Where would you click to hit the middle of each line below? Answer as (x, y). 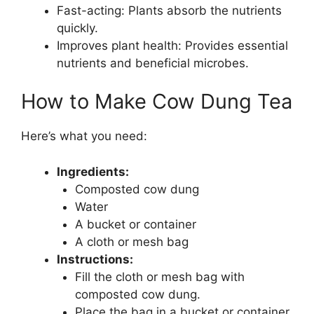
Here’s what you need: (84, 136)
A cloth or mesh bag (131, 241)
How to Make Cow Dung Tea (157, 101)
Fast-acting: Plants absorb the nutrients (169, 10)
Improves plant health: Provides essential (172, 45)
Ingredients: (93, 171)
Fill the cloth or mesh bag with (159, 277)
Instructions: (95, 259)
